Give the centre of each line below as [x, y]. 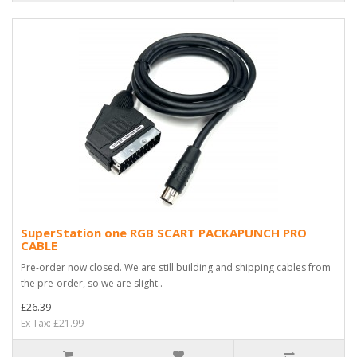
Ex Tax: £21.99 [52, 323]
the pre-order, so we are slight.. [92, 283]
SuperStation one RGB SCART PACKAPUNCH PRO [164, 232]
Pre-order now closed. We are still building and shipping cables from [176, 267]
